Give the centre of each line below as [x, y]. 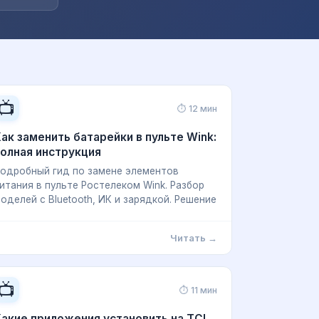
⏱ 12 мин [197, 108]
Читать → [194, 238]
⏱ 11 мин [198, 290]
